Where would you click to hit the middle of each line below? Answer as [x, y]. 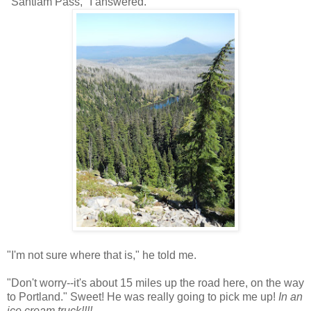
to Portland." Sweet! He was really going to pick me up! [143, 296]
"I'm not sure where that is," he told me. [102, 255]
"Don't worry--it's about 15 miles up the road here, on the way [155, 283]
